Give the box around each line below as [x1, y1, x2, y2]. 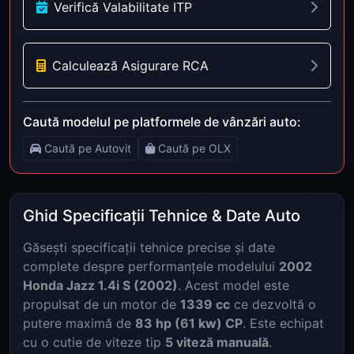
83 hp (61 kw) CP [135, 314, 243, 331]
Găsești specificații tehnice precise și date [23, 239, 275, 255]
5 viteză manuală [165, 333, 269, 350]
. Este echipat [243, 314, 324, 331]
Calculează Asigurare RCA [52, 57, 209, 73]
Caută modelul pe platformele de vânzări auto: [23, 113, 301, 130]
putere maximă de [23, 314, 135, 331]
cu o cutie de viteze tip [23, 333, 165, 350]
